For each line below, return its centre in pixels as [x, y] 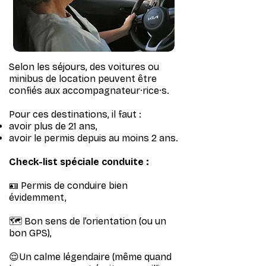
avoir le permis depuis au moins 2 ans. [94, 138]
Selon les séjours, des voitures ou [84, 67]
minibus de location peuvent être [83, 79]
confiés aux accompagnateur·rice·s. [89, 91]
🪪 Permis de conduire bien [68, 186]
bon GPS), [30, 233]
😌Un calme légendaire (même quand [90, 257]
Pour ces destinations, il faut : [75, 114]
